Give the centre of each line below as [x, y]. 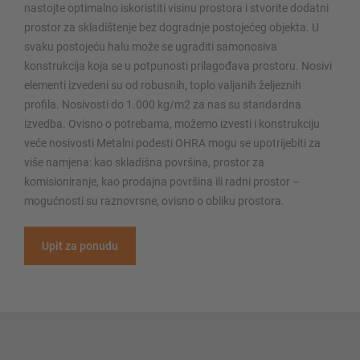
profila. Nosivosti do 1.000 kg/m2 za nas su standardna [163, 104]
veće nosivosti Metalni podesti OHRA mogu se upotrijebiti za [172, 143]
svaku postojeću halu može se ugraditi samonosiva [151, 46]
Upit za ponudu [80, 245]
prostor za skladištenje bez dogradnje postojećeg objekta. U [172, 27]
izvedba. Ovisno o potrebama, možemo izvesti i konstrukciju [172, 123]
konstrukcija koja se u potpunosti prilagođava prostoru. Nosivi [178, 65]
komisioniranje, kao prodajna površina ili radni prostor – [162, 181]
